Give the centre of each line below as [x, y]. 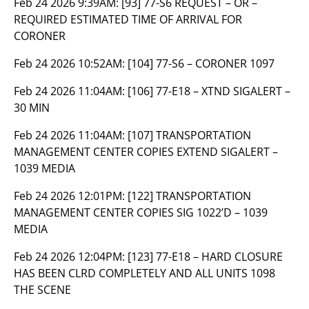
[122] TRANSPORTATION [189, 196]
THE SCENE [42, 290]
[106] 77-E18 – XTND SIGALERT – [209, 91]
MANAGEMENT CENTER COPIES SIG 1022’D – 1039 [141, 212]
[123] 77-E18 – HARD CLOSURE [205, 257]
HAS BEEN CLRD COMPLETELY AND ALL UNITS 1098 [144, 273]
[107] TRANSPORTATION [189, 135]
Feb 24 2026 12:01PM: [71, 196]
